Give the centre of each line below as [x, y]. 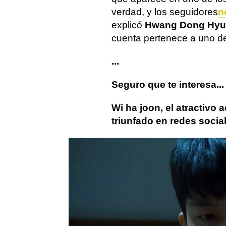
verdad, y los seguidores [165, 12]
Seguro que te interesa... [168, 84]
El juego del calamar [116, 160]
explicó [128, 25]
